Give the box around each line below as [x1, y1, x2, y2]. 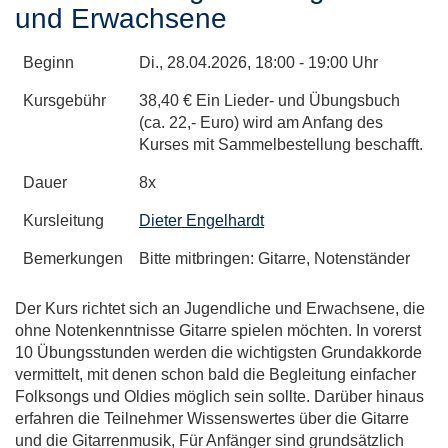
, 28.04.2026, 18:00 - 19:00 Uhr [159, 53, 378, 71]
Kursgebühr [23, 91, 106, 109]
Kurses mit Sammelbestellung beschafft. [139, 135, 423, 153]
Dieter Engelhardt [139, 211, 264, 229]
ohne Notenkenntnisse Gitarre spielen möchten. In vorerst [15, 321, 421, 339]
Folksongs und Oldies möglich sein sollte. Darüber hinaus [15, 387, 424, 405]
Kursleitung [23, 211, 104, 229]
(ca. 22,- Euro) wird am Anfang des [139, 113, 383, 131]
